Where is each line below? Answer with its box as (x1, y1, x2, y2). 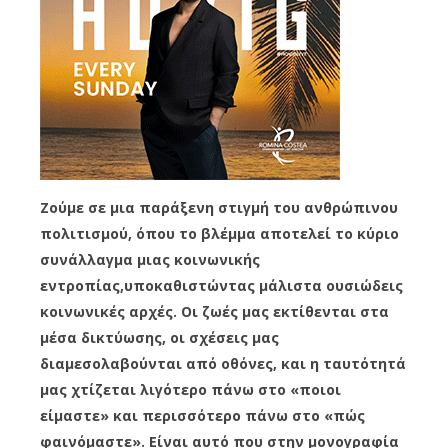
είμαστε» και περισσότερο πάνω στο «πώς (40, 405, 365, 425)
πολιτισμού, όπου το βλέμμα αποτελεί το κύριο (40, 223, 399, 243)
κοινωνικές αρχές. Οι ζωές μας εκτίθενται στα (40, 301, 389, 321)
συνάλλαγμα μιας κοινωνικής (40, 249, 260, 269)
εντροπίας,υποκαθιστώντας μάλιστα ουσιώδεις (40, 275, 403, 295)
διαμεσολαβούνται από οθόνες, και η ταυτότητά (40, 353, 406, 373)
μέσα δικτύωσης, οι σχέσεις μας (40, 327, 279, 347)
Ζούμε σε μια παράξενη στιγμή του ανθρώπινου (40, 197, 398, 217)
